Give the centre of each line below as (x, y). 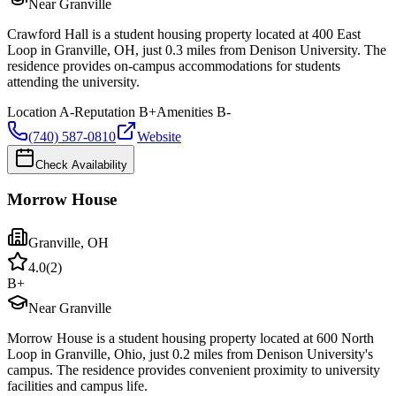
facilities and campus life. (77, 386)
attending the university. (73, 81)
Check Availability (81, 164)
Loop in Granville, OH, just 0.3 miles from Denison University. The (197, 49)
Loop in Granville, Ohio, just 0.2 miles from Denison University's (190, 354)
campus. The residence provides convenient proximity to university (194, 370)
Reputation (105, 111)
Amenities (185, 111)
